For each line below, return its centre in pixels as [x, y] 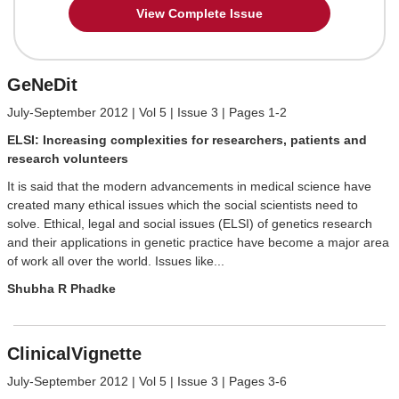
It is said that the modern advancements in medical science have [189, 187]
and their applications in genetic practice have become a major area [198, 243]
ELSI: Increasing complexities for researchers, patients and [187, 140]
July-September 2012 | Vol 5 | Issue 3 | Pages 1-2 [147, 113]
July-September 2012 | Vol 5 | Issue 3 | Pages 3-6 [147, 382]
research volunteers [67, 159]
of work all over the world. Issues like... [115, 261]
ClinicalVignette [74, 354]
